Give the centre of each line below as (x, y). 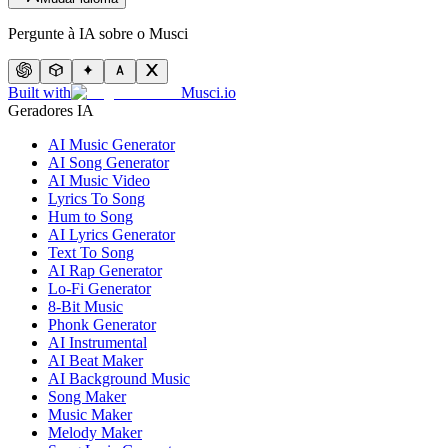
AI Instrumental (97, 342)
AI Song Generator (108, 162)
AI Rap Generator (105, 270)
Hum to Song (90, 216)
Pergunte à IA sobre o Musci (98, 33)
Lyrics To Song (96, 198)
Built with (39, 92)
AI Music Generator (111, 144)
